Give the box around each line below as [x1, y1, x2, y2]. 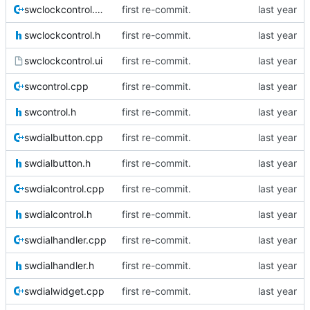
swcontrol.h [24, 106, 76, 118]
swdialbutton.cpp [24, 131, 103, 144]
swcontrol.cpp [24, 80, 89, 93]
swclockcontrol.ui [24, 55, 102, 67]
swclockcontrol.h [24, 29, 100, 42]
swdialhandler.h [24, 259, 94, 272]
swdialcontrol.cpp [24, 183, 104, 195]
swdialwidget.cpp [24, 285, 104, 298]
